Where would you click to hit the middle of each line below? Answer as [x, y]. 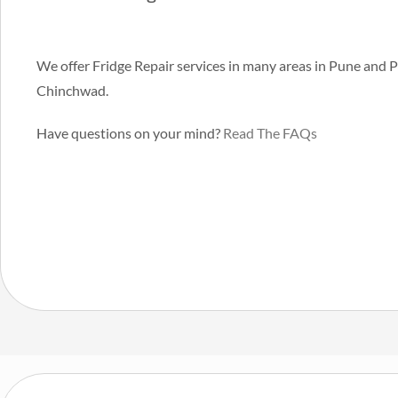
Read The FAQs [270, 133]
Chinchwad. [72, 91]
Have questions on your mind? [130, 133]
